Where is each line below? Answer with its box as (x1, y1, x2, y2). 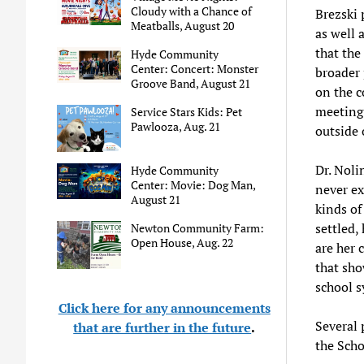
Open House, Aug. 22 (131, 234, 234, 250)
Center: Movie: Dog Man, (131, 176, 256, 193)
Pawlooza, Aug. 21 (131, 119, 221, 135)
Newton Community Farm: (131, 219, 265, 236)
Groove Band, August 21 (131, 75, 251, 91)
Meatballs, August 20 (131, 17, 235, 33)
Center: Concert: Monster (131, 60, 259, 76)
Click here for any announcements (58, 299, 271, 318)
